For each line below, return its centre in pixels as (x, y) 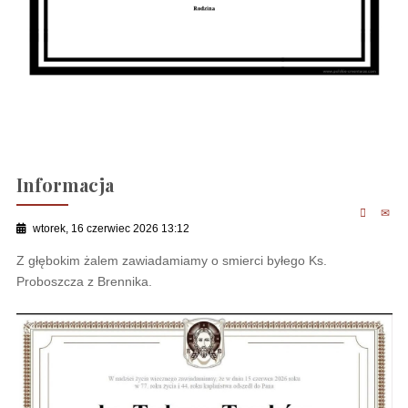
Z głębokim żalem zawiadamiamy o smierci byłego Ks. (171, 261)
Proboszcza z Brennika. (84, 282)
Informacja (65, 185)
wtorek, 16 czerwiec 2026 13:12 (111, 228)
